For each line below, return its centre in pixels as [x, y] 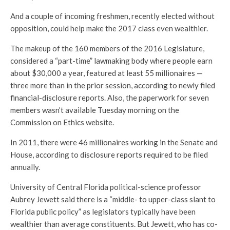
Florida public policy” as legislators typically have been [103, 212]
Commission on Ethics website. [62, 122]
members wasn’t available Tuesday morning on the [95, 110]
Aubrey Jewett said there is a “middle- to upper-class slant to [113, 199]
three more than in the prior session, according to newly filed [113, 85]
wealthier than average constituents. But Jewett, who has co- [114, 224]
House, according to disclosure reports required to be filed [109, 155]
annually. [25, 167]
